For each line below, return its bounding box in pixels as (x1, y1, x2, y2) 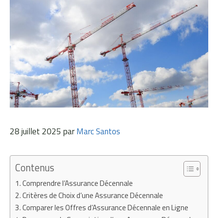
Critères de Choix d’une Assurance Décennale (22, 190, 163, 201)
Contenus (15, 160, 54, 176)
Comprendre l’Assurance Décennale (22, 178, 133, 189)
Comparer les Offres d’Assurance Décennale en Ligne (22, 202, 189, 214)
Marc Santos (76, 125, 120, 138)
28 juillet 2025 (10, 125, 61, 138)
